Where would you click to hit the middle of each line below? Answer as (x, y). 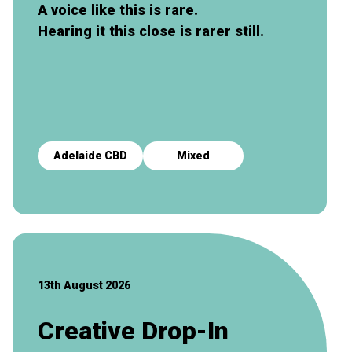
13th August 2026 (84, 285)
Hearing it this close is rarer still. (151, 31)
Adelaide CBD (90, 155)
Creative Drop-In (133, 330)
